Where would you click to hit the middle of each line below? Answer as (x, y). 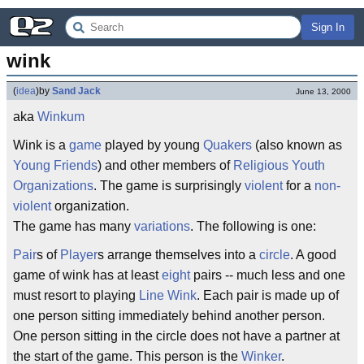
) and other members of (165, 165)
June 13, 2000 (323, 91)
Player (79, 255)
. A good (313, 255)
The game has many (74, 226)
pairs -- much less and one (268, 275)
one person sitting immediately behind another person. (169, 316)
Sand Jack (76, 91)
